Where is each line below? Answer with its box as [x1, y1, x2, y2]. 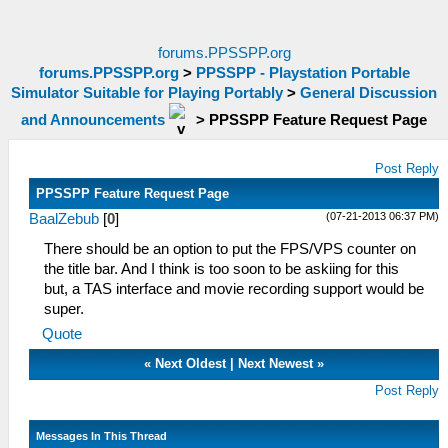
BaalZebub [29, 211, 99, 227]
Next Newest [238, 356, 314, 371]
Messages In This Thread [36, 430, 168, 442]
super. [44, 301, 84, 317]
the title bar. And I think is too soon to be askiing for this [44, 261, 399, 277]
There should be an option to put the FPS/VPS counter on [44, 241, 416, 257]
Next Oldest [155, 356, 227, 371]
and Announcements [21, 111, 165, 128]
